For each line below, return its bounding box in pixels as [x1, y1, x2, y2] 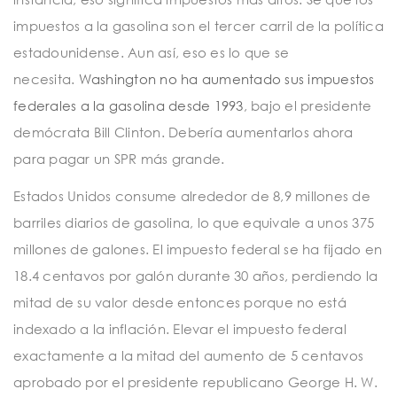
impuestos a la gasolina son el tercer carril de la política [13, 18, 384, 35]
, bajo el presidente [243, 97, 372, 114]
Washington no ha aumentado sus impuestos [78, 71, 375, 88]
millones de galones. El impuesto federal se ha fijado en [13, 240, 382, 257]
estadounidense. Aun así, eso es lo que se [13, 44, 290, 61]
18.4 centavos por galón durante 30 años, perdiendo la [13, 267, 378, 284]
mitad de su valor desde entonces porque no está [13, 293, 346, 310]
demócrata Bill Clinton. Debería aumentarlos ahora [13, 124, 354, 141]
